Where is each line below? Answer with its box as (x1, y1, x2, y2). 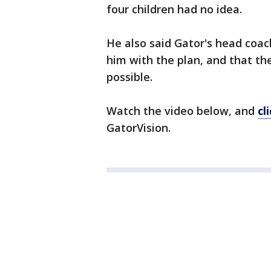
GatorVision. (106, 120, 171, 135)
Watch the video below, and (106, 103, 258, 118)
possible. (106, 70, 152, 84)
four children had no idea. (106, 2, 242, 16)
